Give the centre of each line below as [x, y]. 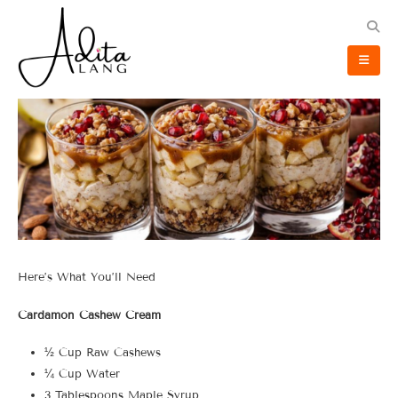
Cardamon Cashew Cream [89, 315]
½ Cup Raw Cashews [102, 353]
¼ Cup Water [82, 374]
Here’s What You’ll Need [87, 278]
